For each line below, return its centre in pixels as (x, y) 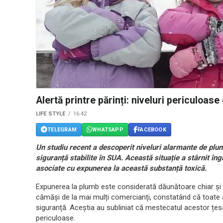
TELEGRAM (62, 129)
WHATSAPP (108, 129)
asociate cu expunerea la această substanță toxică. (121, 168)
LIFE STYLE (51, 114)
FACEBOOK (152, 129)
